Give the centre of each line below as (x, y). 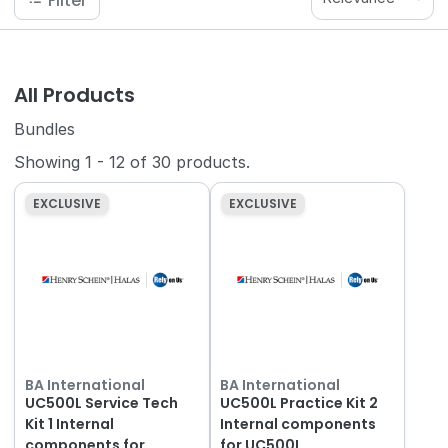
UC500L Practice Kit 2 (299, 402)
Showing (50, 162)
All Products (75, 95)
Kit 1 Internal (69, 423)
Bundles (45, 128)
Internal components (298, 423)
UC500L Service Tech (101, 402)
